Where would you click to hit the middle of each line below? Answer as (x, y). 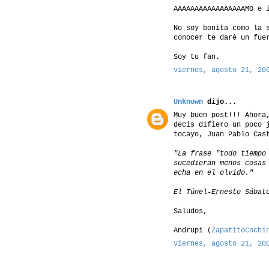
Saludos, (190, 211)
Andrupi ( (192, 230)
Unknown (188, 102)
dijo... (220, 102)
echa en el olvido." (213, 173)
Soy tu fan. (197, 57)
